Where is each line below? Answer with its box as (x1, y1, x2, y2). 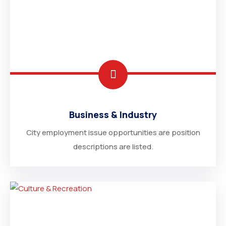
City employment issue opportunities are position (26, 127, 200, 138)
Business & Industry (69, 108, 157, 121)
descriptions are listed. (73, 141, 153, 152)
